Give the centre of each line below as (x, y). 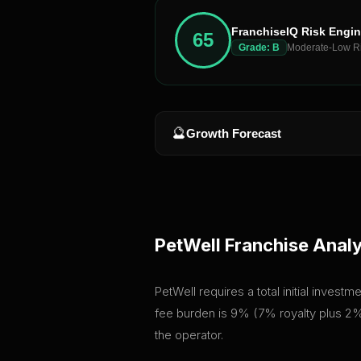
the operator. (189, 334)
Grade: (255, 47)
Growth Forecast (234, 133)
